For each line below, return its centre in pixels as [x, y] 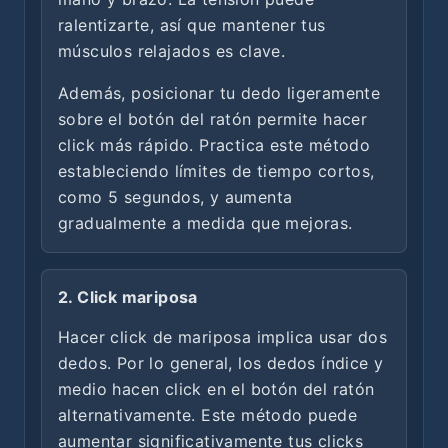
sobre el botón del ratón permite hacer [213, 118]
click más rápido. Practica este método [214, 144]
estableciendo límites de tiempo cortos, [216, 170]
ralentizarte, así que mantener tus [192, 24]
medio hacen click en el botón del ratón [216, 388]
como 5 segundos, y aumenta [175, 196]
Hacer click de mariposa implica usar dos [222, 336]
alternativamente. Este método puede [207, 414]
